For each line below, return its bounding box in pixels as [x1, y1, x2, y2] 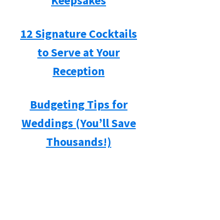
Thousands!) [46, 134, 111, 150]
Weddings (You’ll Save [21, 115, 136, 131]
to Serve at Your [37, 45, 120, 60]
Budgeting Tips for [29, 97, 128, 112]
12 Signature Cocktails [20, 26, 137, 42]
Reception [53, 63, 105, 79]
